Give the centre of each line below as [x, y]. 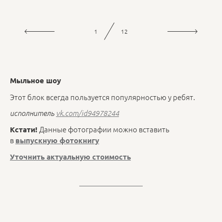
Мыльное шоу [35, 81]
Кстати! [25, 129]
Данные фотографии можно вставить [104, 129]
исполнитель [33, 113]
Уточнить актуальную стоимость [70, 157]
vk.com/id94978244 [87, 113]
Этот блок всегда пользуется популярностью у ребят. [103, 97]
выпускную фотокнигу [57, 140]
